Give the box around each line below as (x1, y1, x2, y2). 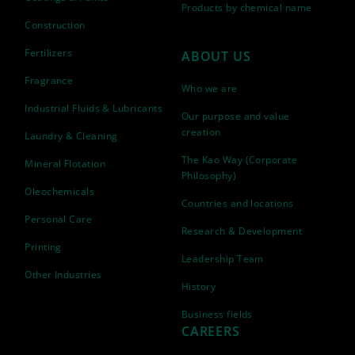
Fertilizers (25, 46, 73, 59)
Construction (25, 18, 86, 32)
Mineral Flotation (25, 157, 106, 170)
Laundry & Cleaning (25, 129, 118, 143)
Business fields (181, 307, 253, 321)
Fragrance (25, 74, 74, 87)
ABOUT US (181, 48, 251, 65)
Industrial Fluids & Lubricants (25, 101, 163, 115)
